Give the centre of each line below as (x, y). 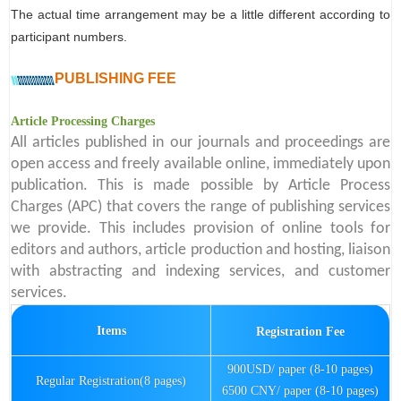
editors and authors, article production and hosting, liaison (200, 251)
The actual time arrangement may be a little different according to (200, 15)
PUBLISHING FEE (115, 79)
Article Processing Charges (83, 122)
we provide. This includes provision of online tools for (200, 229)
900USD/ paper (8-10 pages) (300, 370)
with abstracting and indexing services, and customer (200, 272)
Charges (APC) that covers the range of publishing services (200, 208)
